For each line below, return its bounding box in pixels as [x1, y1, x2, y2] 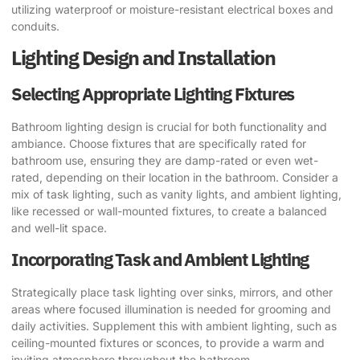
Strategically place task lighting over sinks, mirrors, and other [11, 284, 333, 299]
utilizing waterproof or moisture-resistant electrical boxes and [11, 2, 333, 16]
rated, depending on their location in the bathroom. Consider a [11, 170, 338, 185]
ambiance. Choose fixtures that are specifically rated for [11, 137, 306, 151]
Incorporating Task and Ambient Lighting [11, 247, 309, 271]
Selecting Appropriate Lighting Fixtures [11, 82, 295, 106]
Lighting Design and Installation [11, 44, 275, 72]
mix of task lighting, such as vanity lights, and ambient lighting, [11, 187, 342, 202]
